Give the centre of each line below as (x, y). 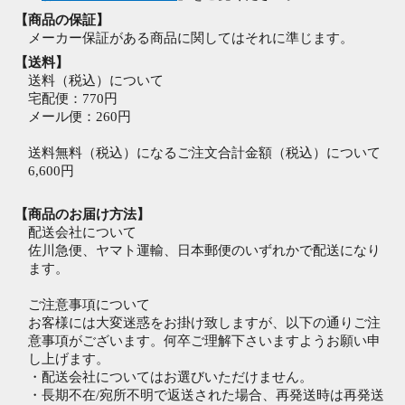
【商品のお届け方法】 (82, 214)
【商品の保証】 (62, 19)
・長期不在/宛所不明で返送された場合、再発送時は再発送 (206, 395)
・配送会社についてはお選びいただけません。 (170, 377)
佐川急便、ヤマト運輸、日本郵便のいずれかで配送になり (204, 250)
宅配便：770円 (73, 99)
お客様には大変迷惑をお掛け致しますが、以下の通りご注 (204, 322)
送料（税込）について (96, 81)
